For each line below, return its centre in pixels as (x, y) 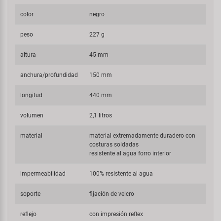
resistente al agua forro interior (130, 153)
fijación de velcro (112, 194)
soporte (31, 194)
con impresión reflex (116, 214)
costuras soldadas (114, 145)
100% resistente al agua (121, 174)
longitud (32, 95)
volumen (32, 115)
